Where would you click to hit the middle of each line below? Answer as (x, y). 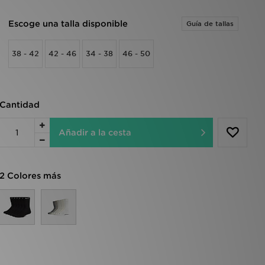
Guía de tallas (210, 24)
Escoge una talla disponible (68, 24)
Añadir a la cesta (95, 132)
